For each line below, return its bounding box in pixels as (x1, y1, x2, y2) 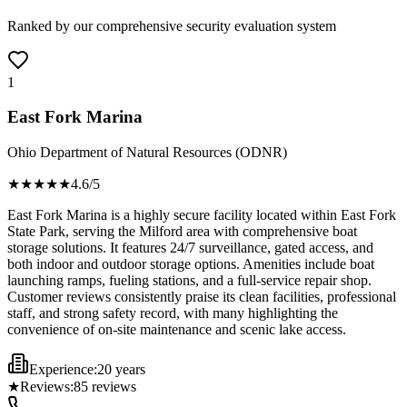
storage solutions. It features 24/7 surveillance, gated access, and (7, 240, 373, 256)
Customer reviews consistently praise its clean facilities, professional (7, 289, 396, 305)
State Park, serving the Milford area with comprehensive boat (7, 223, 357, 240)
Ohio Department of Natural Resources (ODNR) (7, 144, 287, 161)
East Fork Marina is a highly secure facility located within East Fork (7, 207, 396, 223)
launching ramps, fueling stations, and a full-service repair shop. (7, 273, 372, 289)
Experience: (29, 362, 97, 378)
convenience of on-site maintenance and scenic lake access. (7, 322, 346, 338)
